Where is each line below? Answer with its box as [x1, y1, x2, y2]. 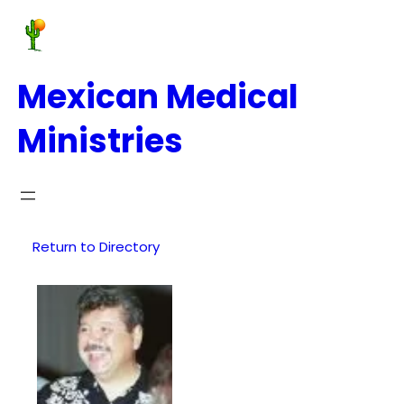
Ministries [16, 117, 183, 164]
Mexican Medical [16, 73, 298, 120]
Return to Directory [32, 237, 160, 257]
